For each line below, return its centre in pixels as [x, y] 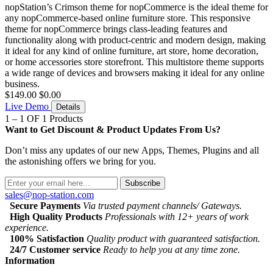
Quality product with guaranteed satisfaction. [173, 239]
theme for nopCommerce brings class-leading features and [116, 29]
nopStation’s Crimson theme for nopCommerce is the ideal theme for [136, 7]
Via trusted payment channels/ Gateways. [162, 206]
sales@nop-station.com [49, 195]
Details [68, 107]
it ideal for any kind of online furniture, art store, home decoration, [132, 51]
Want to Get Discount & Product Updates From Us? [113, 130]
